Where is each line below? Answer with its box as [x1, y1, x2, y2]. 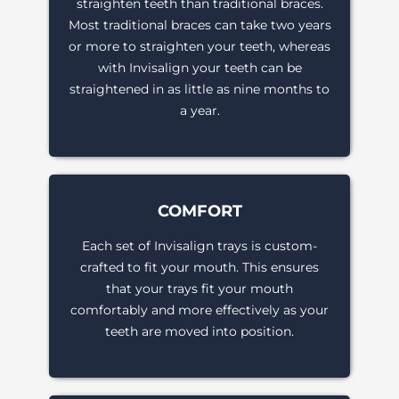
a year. [179, 102, 220, 119]
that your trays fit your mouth [106, 281, 293, 297]
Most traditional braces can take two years [68, 17, 331, 34]
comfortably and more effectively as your [70, 302, 329, 319]
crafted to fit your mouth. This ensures [80, 259, 319, 276]
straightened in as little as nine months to [69, 81, 330, 98]
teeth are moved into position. [105, 323, 294, 340]
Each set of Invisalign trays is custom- [82, 238, 317, 255]
